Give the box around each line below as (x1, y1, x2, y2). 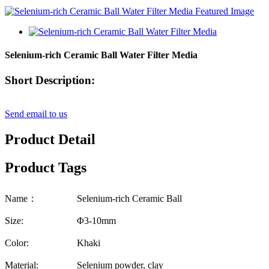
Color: (5, 237, 29, 248)
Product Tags (5, 160, 86, 176)
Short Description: (5, 73, 95, 86)
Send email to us (5, 109, 67, 119)
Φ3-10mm (77, 215, 116, 226)
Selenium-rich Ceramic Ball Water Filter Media (5, 50, 198, 61)
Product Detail (5, 131, 95, 148)
